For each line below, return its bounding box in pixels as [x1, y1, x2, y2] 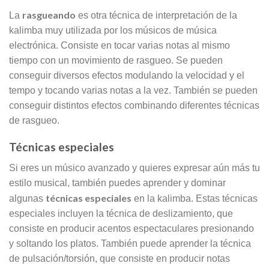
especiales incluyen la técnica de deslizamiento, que [9, 208, 233, 219]
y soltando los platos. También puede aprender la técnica [9, 238, 251, 249]
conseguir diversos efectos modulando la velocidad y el [9, 70, 244, 80]
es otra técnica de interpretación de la [76, 10, 237, 20]
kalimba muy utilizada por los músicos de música [9, 25, 217, 35]
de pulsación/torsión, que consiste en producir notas [9, 253, 230, 264]
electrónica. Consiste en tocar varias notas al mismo [9, 40, 230, 50]
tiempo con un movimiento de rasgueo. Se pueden [9, 55, 223, 65]
